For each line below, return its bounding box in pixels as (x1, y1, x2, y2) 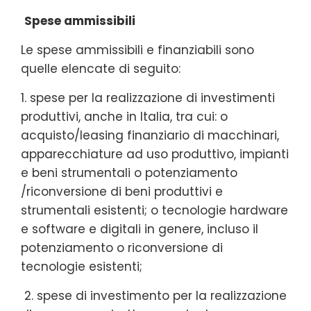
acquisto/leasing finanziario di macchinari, (21, 126, 279, 144)
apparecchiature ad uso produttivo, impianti (21, 145, 289, 162)
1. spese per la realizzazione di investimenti (21, 89, 275, 106)
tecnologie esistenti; (21, 258, 142, 275)
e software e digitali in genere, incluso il (21, 220, 258, 237)
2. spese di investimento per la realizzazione (21, 287, 287, 304)
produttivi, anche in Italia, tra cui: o (21, 108, 228, 125)
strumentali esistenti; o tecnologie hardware (21, 201, 288, 219)
